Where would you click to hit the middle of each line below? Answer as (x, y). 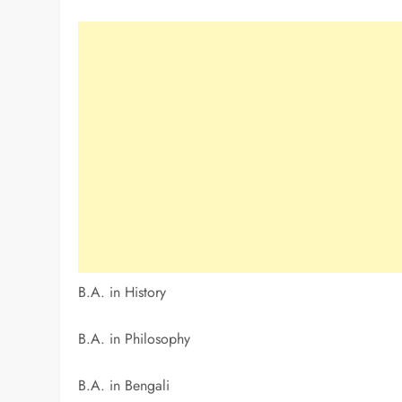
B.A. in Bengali (124, 386)
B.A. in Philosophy (135, 339)
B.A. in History (122, 293)
